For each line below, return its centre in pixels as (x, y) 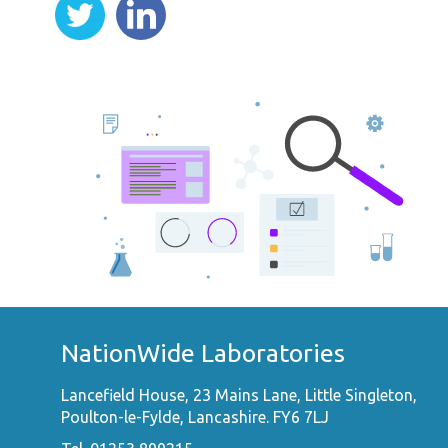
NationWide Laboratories (203, 353)
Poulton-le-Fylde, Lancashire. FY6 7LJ (195, 417)
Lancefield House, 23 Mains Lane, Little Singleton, (239, 395)
